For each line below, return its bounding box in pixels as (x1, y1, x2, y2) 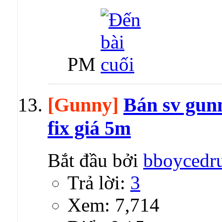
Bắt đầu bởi (48, 150, 143, 171)
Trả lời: (67, 172, 130, 194)
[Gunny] (48, 94, 118, 116)
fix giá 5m (48, 117, 131, 140)
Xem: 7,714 (67, 194, 160, 216)
